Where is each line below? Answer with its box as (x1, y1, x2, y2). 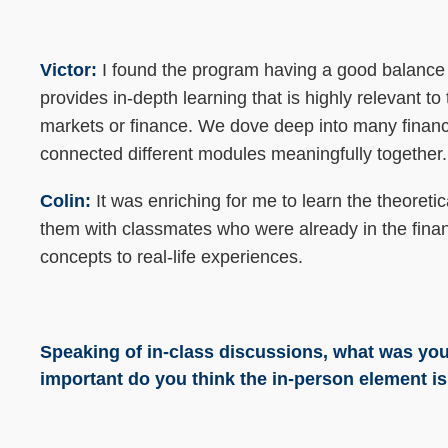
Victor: (40, 59, 97, 80)
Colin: (40, 191, 91, 212)
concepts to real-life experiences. (40, 247, 303, 268)
